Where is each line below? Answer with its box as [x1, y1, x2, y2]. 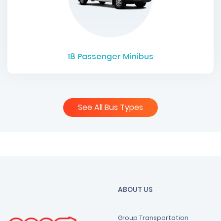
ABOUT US [118, 184, 152, 195]
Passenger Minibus [75, 51, 153, 63]
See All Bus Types [78, 102, 143, 113]
